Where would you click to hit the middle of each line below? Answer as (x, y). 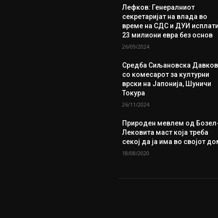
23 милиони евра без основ (168, 35)
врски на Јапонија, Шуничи (167, 83)
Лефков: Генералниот (159, 7)
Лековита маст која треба (165, 132)
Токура (134, 93)
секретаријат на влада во (165, 16)
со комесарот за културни (166, 74)
